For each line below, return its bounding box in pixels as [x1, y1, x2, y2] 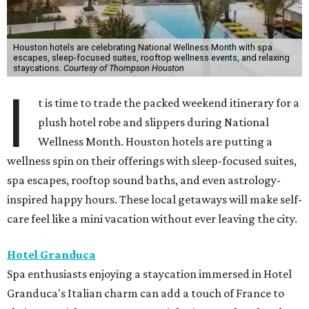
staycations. [12, 62, 63, 73]
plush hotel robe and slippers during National [38, 114, 270, 129]
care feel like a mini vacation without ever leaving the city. [7, 211, 297, 226]
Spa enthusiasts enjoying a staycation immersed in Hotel [7, 266, 292, 281]
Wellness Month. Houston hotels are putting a [38, 134, 273, 148]
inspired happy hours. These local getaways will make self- [7, 192, 302, 206]
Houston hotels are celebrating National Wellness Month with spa [12, 41, 272, 52]
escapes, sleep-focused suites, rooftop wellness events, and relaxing [12, 52, 290, 63]
